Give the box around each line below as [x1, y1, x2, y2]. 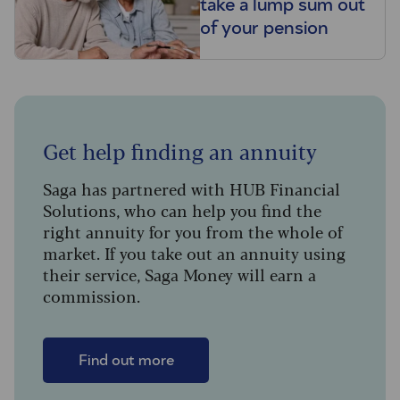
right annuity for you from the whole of [43, 220, 343, 244]
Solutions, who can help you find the [43, 198, 321, 222]
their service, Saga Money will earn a [43, 262, 316, 287]
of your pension [200, 18, 329, 38]
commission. [43, 284, 140, 308]
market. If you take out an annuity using [43, 241, 346, 265]
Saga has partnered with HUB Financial [43, 177, 340, 201]
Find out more [78, 353, 174, 370]
